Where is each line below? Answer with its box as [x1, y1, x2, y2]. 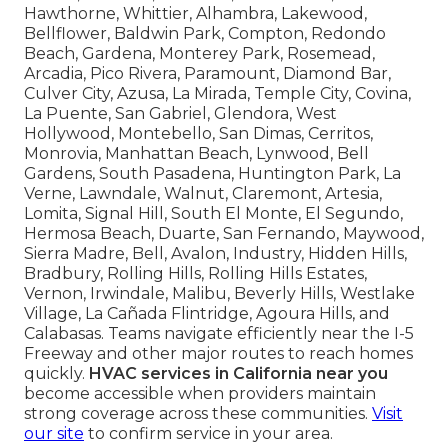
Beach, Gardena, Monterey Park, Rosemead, [24, 44, 375, 64]
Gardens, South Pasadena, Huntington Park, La [24, 164, 401, 184]
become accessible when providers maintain [24, 384, 376, 404]
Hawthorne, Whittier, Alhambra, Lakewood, [24, 4, 367, 24]
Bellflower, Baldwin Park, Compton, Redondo [24, 24, 386, 44]
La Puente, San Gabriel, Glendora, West [24, 104, 337, 124]
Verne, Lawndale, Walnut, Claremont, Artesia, [24, 184, 382, 204]
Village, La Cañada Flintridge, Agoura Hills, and [24, 304, 390, 324]
